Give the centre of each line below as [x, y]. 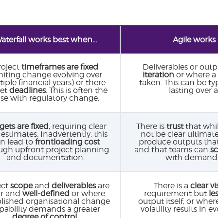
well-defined [46, 193]
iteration [158, 74]
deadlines [27, 90]
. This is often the [77, 90]
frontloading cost [67, 142]
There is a [172, 185]
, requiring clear [78, 126]
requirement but [175, 193]
